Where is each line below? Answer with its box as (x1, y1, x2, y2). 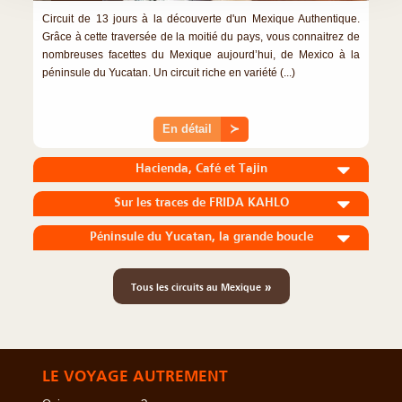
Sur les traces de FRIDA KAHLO (113, 194, 289, 209)
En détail (162, 121, 212, 135)
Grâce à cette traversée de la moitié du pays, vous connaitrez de (42, 30, 360, 43)
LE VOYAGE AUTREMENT (42, 366, 228, 385)
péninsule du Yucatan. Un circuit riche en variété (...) (42, 66, 295, 79)
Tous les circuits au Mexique (130, 281, 261, 293)
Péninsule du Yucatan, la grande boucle (89, 228, 313, 243)
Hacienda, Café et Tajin (135, 160, 267, 175)
